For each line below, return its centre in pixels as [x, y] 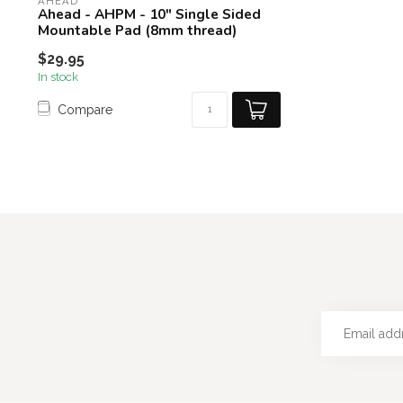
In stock [58, 76]
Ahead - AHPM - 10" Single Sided [149, 14]
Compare [85, 109]
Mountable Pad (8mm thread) [137, 30]
